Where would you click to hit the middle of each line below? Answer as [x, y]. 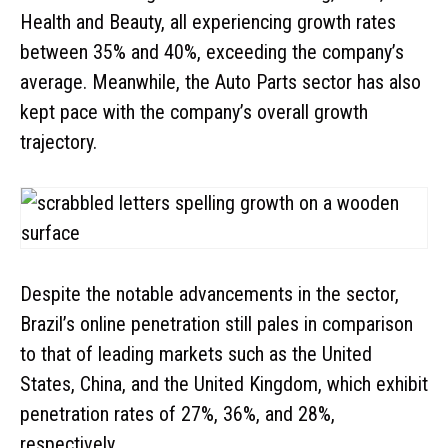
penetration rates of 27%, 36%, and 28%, [177, 413]
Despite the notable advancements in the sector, [209, 293]
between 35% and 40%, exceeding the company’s [212, 51]
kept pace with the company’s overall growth [194, 111]
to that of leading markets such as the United [196, 353]
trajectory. [58, 141]
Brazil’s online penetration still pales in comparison [216, 323]
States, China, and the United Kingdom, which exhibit [224, 383]
